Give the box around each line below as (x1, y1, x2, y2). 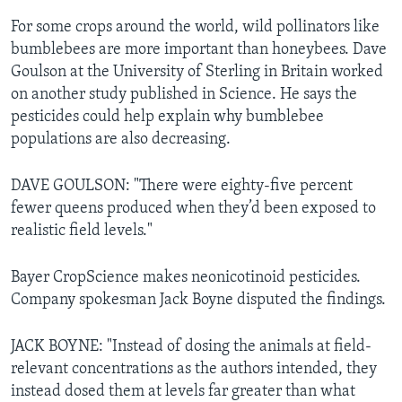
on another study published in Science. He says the (11, 86, 357, 104)
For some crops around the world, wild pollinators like (11, 19, 380, 37)
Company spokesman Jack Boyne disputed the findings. (11, 292, 386, 310)
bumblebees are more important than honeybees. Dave (11, 41, 387, 59)
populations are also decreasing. (11, 131, 231, 149)
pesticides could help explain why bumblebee (11, 109, 324, 127)
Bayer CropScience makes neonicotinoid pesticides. (11, 269, 361, 287)
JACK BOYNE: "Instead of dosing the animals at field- (11, 338, 371, 356)
